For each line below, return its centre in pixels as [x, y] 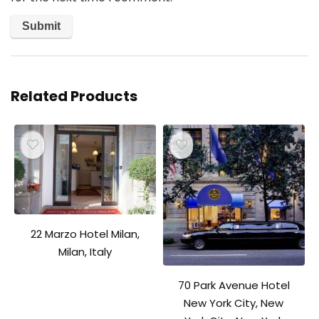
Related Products [74, 96]
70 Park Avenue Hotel [234, 286]
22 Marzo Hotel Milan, [85, 234]
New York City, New [234, 303]
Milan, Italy [85, 252]
